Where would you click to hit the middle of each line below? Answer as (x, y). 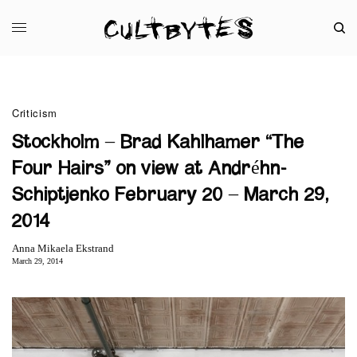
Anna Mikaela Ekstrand (63, 248)
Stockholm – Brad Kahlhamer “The (158, 142)
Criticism (35, 112)
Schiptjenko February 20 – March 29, (171, 195)
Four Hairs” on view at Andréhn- (149, 169)
